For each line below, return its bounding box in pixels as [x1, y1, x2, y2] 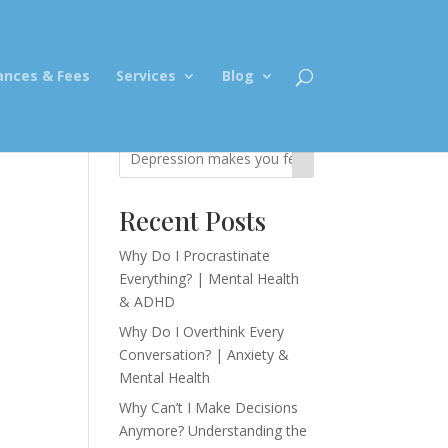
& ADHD [119, 292, 176, 311]
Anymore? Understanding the [119, 421, 308, 440]
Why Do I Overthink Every [119, 322, 285, 341]
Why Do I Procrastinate [119, 246, 271, 265]
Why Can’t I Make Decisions [119, 398, 299, 417]
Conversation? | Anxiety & [119, 345, 290, 364]
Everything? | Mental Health [119, 269, 300, 288]
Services [115, 66, 176, 85]
